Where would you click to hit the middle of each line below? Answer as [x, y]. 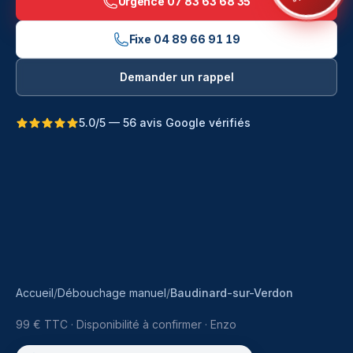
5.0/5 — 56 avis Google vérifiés [165, 123]
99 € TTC [42, 324]
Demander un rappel [176, 77]
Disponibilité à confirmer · [143, 324]
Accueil [35, 293]
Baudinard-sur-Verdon [232, 293]
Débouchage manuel [112, 293]
